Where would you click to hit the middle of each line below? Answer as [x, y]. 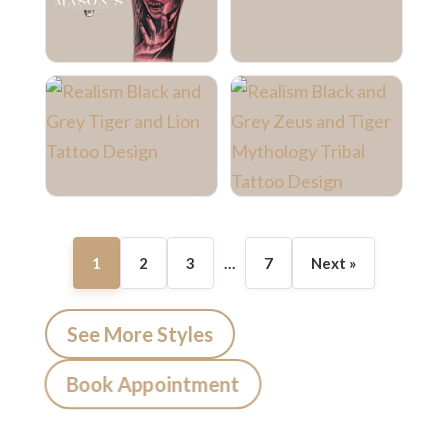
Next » [333, 263]
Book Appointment [153, 384]
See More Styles [139, 334]
